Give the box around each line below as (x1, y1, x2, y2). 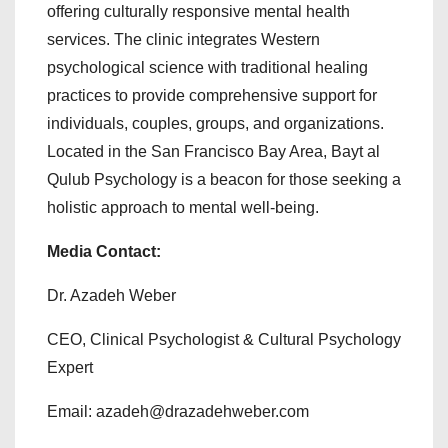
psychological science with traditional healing (47, 58, 368, 76)
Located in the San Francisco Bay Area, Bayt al (47, 142, 380, 160)
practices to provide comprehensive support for (47, 86, 377, 104)
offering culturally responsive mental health (47, 2, 350, 20)
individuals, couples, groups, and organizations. (47, 114, 384, 132)
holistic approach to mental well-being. (47, 198, 319, 216)
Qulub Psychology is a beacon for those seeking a (47, 170, 401, 188)
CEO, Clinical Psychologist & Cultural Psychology (47, 330, 401, 348)
